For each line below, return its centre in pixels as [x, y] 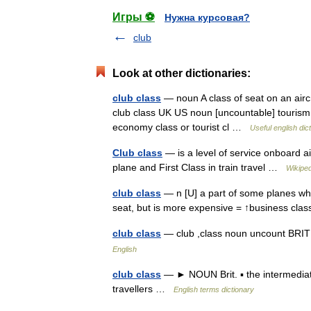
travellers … [143, 289]
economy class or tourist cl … [181, 127]
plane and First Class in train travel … [199, 167]
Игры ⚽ [134, 17]
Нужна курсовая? [207, 17]
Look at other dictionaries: [182, 73]
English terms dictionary [214, 289]
